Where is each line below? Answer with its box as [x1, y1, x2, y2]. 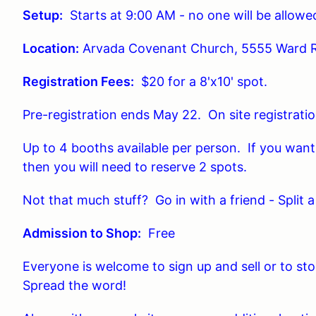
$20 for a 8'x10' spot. [134, 74, 271, 89]
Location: [23, 41, 79, 56]
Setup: [23, 8, 63, 23]
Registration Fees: [23, 74, 134, 89]
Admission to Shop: [23, 226, 141, 241]
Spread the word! [23, 278, 126, 293]
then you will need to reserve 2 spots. [23, 159, 247, 174]
